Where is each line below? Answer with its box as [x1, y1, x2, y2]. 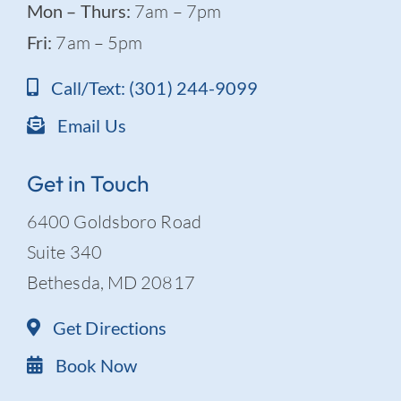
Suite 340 [26, 241, 102, 264]
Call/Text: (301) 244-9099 [51, 77, 259, 99]
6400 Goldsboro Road [26, 210, 201, 234]
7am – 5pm [52, 31, 143, 55]
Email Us [57, 115, 126, 137]
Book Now [55, 354, 137, 377]
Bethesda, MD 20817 [26, 271, 195, 294]
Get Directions [53, 317, 167, 339]
